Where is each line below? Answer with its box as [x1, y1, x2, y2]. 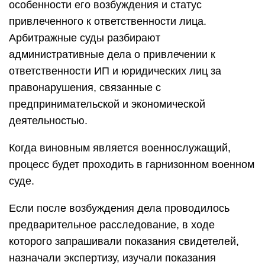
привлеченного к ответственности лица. [9, 15, 209, 27]
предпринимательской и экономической [9, 98, 205, 110]
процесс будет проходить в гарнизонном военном [9, 159, 254, 170]
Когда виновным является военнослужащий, [9, 142, 231, 154]
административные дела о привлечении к [9, 49, 215, 60]
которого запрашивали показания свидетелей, [9, 235, 239, 247]
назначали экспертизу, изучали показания [9, 252, 216, 264]
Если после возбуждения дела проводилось [9, 202, 230, 214]
